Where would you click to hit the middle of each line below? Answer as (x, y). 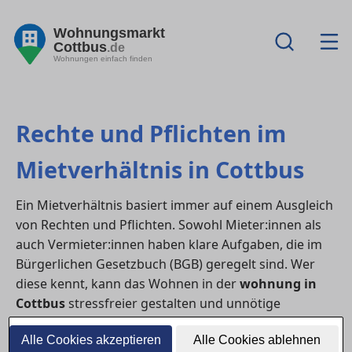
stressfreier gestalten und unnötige (173, 304)
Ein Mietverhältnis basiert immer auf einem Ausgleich (174, 205)
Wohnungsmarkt (109, 33)
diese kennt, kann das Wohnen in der (128, 284)
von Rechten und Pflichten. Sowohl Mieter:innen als (169, 225)
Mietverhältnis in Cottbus (160, 170)
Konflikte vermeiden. (77, 323)
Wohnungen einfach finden (103, 58)
